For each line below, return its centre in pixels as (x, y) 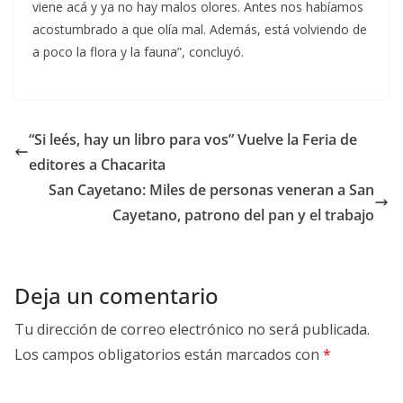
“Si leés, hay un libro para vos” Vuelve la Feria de (193, 140)
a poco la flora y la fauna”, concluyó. (138, 52)
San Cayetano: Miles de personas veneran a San (211, 190)
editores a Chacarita (97, 165)
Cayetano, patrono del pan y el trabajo (243, 215)
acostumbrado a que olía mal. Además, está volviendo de (200, 30)
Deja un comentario (116, 296)
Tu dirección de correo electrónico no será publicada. (192, 330)
